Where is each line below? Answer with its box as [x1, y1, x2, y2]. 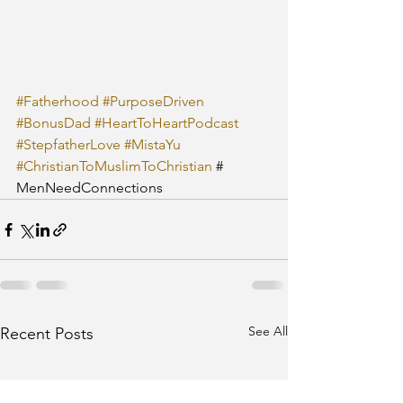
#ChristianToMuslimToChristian [16, 157, 212, 175]
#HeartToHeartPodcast [94, 114, 238, 131]
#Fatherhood [16, 93, 99, 110]
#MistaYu [124, 136, 181, 153]
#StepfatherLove [16, 136, 121, 153]
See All [248, 323, 288, 339]
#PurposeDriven [103, 93, 204, 110]
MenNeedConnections [16, 179, 163, 196]
